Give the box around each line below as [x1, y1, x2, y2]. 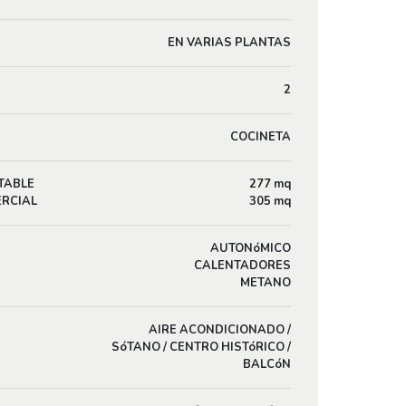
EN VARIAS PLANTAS [167, 34, 291, 51]
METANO [239, 275, 291, 291]
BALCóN [242, 356, 291, 372]
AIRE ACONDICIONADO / [148, 322, 291, 338]
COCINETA [229, 129, 291, 145]
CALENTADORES [193, 257, 291, 274]
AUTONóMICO [209, 240, 291, 256]
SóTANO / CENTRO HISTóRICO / [111, 339, 291, 355]
